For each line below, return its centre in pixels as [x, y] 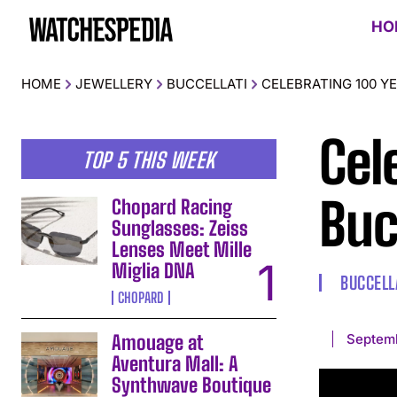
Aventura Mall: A [175, 363]
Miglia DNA [154, 270]
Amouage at [158, 342]
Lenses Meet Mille [182, 249]
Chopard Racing [172, 206]
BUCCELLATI [207, 83]
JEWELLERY [114, 83]
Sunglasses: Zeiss [180, 228]
